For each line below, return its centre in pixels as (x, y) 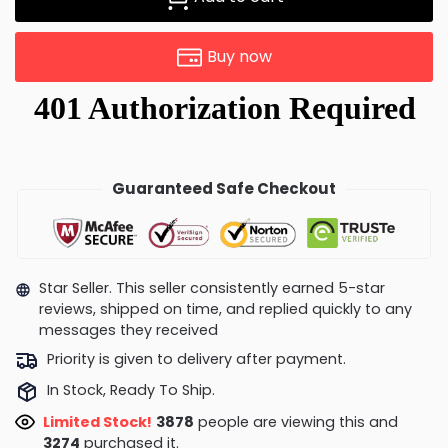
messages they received (128, 330)
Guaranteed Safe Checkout (224, 189)
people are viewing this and (295, 421)
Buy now (239, 57)
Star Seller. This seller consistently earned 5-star (211, 288)
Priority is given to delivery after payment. (196, 358)
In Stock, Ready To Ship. (130, 390)
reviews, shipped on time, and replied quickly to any (225, 309)
